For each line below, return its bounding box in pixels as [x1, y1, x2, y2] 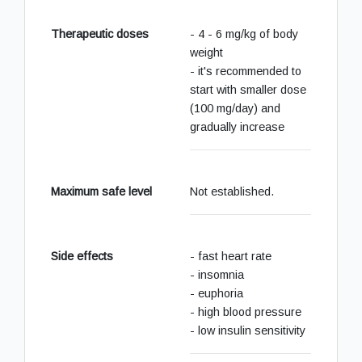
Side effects [51, 249, 113, 263]
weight [190, 45, 223, 59]
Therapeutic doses [51, 27, 149, 40]
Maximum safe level [51, 184, 152, 198]
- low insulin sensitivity [190, 323, 305, 337]
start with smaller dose [190, 82, 306, 96]
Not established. [190, 184, 274, 198]
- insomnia [190, 267, 244, 281]
